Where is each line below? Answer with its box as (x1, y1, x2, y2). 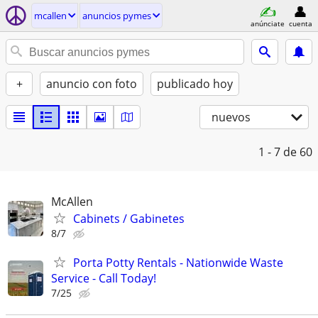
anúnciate (251, 18, 285, 28)
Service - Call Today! (51, 270, 156, 287)
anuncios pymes (82, 9, 151, 22)
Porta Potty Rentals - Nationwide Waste (73, 255, 283, 271)
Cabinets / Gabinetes (73, 211, 185, 226)
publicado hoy (157, 76, 233, 92)
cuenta (288, 18, 312, 28)
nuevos (212, 109, 251, 125)
